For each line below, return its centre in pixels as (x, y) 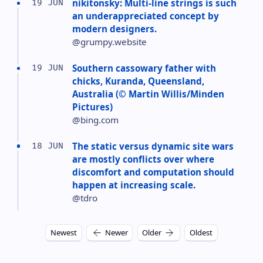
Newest (64, 233)
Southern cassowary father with (144, 68)
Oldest (201, 233)
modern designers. (115, 29)
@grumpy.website (110, 42)
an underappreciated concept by (146, 16)
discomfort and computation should (154, 172)
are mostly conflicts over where (144, 159)
